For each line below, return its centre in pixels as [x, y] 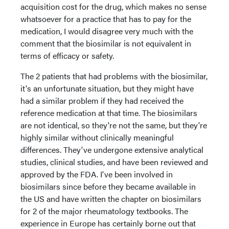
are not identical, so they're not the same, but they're [114, 125]
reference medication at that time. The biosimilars [109, 113]
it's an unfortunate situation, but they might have [107, 88]
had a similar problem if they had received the [102, 100]
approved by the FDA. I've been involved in [97, 174]
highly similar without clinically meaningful [97, 137]
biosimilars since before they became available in [108, 186]
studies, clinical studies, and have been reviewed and [114, 162]
